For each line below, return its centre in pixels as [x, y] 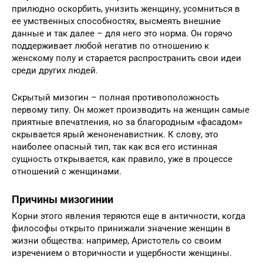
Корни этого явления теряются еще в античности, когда [129, 216]
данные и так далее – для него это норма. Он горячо [122, 34]
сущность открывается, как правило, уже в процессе [122, 159]
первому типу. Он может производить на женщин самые [131, 110]
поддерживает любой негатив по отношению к [110, 46]
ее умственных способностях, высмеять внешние [116, 21]
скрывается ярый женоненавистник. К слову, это [115, 135]
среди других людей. [55, 71]
